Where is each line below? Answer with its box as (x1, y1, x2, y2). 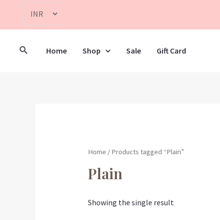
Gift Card (156, 46, 186, 55)
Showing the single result (87, 197, 174, 208)
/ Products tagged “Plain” (106, 147, 184, 157)
